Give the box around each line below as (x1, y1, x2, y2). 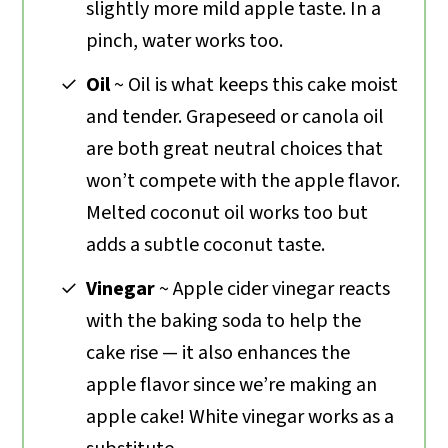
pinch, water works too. (86, 26, 284, 55)
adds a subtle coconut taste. (86, 230, 326, 259)
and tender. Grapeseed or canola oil (86, 102, 385, 131)
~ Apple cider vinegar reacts (155, 274, 391, 303)
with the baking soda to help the (86, 306, 362, 335)
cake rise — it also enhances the (86, 338, 351, 367)
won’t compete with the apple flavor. (86, 166, 401, 195)
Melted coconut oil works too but (86, 198, 369, 227)
